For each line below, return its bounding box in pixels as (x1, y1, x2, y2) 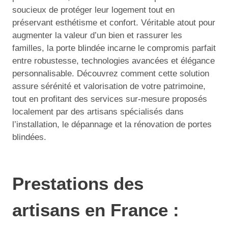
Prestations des (12, 173, 144, 193)
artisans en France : (12, 199, 179, 220)
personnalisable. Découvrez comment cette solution (12, 69, 209, 78)
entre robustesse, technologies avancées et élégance (12, 56, 215, 66)
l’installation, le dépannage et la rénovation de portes (12, 120, 212, 129)
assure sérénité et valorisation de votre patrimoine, (12, 81, 206, 91)
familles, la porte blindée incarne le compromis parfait (12, 43, 216, 53)
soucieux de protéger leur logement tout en (12, 5, 175, 15)
